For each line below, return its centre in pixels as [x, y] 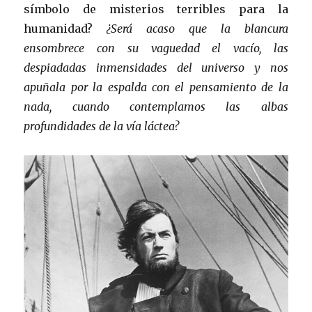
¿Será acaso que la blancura [197, 29]
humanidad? [65, 29]
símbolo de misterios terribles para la [156, 9]
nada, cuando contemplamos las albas [156, 107]
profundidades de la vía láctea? [102, 126]
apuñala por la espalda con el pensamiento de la [156, 87]
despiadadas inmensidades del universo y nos [156, 68]
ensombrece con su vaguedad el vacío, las [156, 48]
